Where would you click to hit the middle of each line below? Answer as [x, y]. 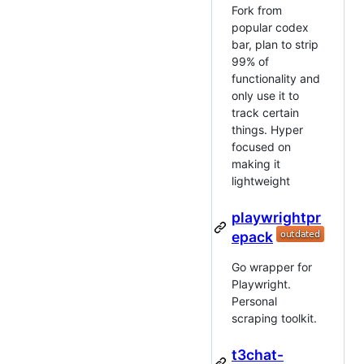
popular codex [270, 28]
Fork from [257, 11]
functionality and [276, 79]
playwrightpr [276, 218]
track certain [265, 113]
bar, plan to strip [275, 45]
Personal [254, 301]
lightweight [261, 181]
